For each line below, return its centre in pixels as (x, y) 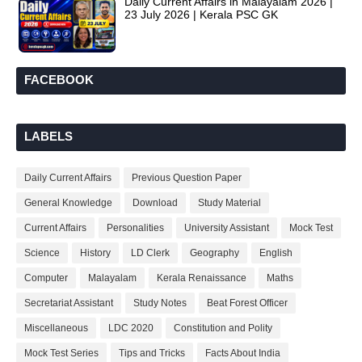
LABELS (48, 137)
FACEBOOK (59, 80)
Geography (215, 253)
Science (42, 253)
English (276, 253)
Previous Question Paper (187, 178)
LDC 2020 (131, 328)
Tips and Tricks (152, 354)
